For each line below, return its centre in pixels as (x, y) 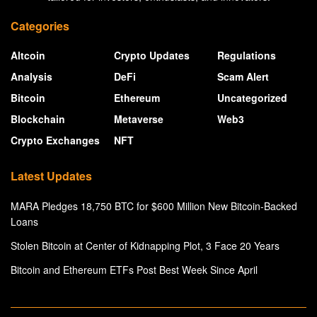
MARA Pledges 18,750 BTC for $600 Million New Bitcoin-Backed (154, 206)
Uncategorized (252, 98)
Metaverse (139, 119)
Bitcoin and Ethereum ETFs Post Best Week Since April (134, 270)
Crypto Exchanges (55, 140)
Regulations (247, 56)
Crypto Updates (152, 56)
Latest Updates (51, 176)
